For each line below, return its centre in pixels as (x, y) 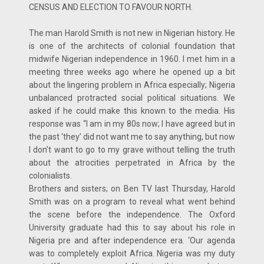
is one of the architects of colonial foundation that (132, 46)
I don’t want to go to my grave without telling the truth (132, 149)
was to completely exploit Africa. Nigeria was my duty (132, 253)
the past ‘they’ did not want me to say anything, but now (132, 136)
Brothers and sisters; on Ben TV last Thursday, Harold (132, 188)
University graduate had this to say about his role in (132, 227)
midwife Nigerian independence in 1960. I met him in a (132, 59)
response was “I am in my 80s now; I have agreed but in (132, 123)
